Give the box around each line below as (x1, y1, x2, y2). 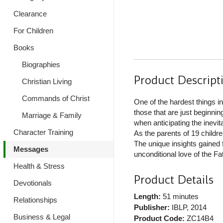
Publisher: (133, 203, 170, 212)
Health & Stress (13, 162, 65, 170)
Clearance (13, 9, 47, 18)
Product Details (133, 172, 214, 188)
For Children (13, 26, 53, 35)
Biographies (21, 60, 60, 69)
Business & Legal (13, 213, 70, 221)
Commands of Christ (21, 94, 90, 103)
